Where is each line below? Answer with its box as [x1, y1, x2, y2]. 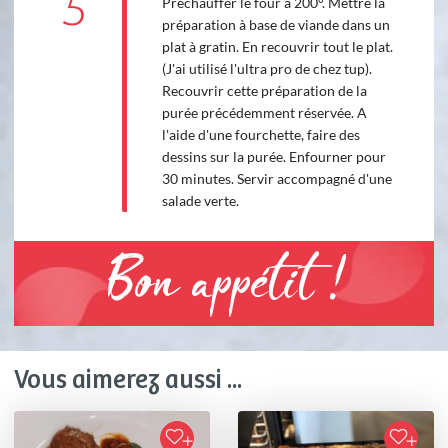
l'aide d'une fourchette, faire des [161, 125, 360, 143]
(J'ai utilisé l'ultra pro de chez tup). [161, 59, 372, 77]
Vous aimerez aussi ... [14, 365, 242, 395]
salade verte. [161, 191, 239, 209]
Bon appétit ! [104, 262, 344, 313]
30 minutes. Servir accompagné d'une [161, 169, 392, 187]
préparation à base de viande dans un [161, 15, 390, 33]
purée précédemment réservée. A [161, 103, 367, 121]
